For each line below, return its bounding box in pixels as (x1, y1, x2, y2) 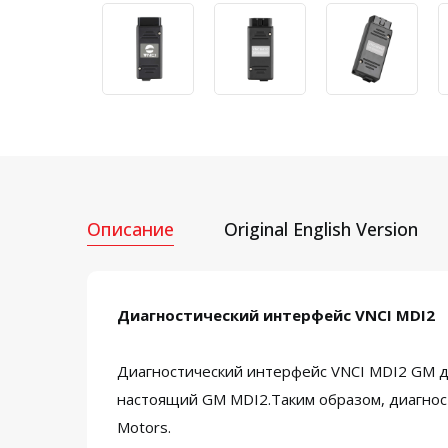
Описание (87, 217, 174, 241)
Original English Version (224, 217, 418, 241)
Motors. (117, 417, 171, 437)
